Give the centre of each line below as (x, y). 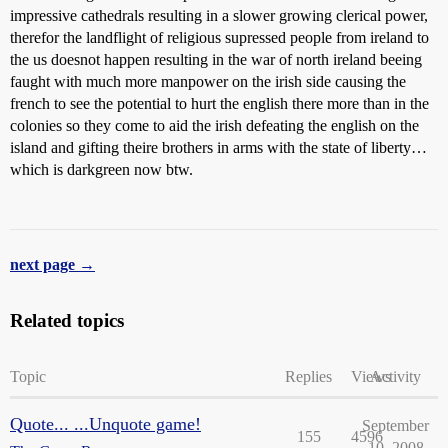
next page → (52, 264)
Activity (395, 376)
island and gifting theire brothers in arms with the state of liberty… (218, 147)
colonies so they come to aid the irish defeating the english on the (214, 125)
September (395, 425)
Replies (308, 376)
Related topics (67, 320)
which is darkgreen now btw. (101, 169)
